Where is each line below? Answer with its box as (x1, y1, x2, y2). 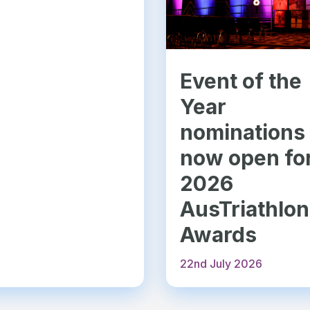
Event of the (180, 69, 302, 94)
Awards (180, 222, 257, 248)
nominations (180, 120, 306, 145)
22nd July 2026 (180, 257, 263, 271)
